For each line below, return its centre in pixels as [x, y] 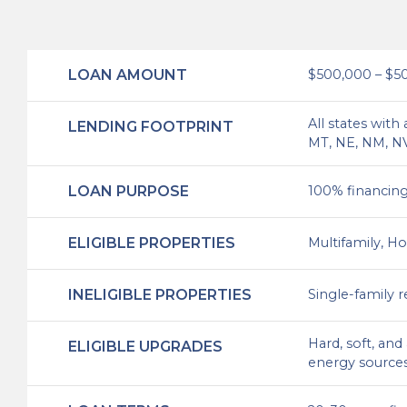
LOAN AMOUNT [128, 75]
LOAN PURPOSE [129, 192]
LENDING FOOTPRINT [151, 127]
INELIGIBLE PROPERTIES [160, 295]
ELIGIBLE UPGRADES [145, 347]
